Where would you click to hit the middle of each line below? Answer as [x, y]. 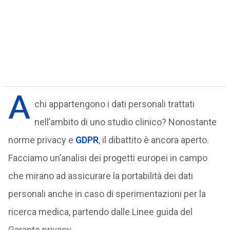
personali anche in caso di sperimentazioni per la [107, 194]
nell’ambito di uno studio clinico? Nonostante [125, 122]
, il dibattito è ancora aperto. [154, 140]
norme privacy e [42, 140]
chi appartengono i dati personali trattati [114, 104]
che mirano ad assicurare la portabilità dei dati [100, 176]
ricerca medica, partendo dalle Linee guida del [100, 212]
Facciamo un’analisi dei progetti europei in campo [108, 158]
